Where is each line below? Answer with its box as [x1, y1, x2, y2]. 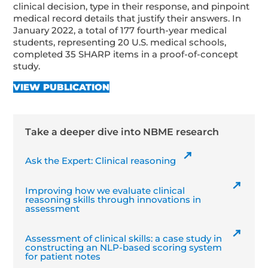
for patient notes [25, 251, 101, 263]
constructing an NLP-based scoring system [25, 242, 223, 254]
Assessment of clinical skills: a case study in [25, 233, 223, 245]
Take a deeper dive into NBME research [25, 126, 220, 138]
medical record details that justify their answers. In [13, 13, 242, 25]
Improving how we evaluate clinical [25, 185, 185, 197]
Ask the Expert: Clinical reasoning [25, 155, 176, 167]
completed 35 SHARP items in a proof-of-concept [13, 48, 239, 60]
